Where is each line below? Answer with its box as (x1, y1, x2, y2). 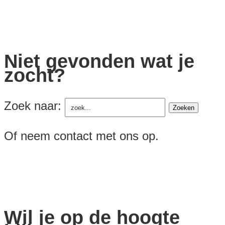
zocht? (4, 64, 71, 86)
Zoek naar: (4, 98, 61, 113)
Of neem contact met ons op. (4, 129, 159, 143)
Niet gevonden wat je (4, 50, 194, 72)
